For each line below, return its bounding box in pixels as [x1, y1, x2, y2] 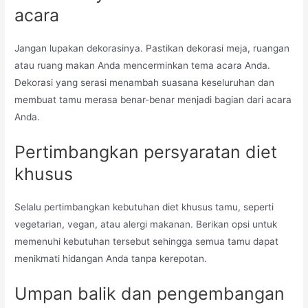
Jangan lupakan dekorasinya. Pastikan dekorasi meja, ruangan [14, 43, 290, 54]
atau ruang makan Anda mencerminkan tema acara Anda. [14, 60, 271, 71]
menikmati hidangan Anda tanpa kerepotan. [14, 252, 213, 264]
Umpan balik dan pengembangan [14, 283, 285, 304]
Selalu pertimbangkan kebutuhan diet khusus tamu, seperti [14, 201, 274, 212]
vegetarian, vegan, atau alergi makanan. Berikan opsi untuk [14, 218, 278, 230]
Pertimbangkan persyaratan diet [14, 141, 278, 162]
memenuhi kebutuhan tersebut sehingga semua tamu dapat [14, 235, 279, 247]
